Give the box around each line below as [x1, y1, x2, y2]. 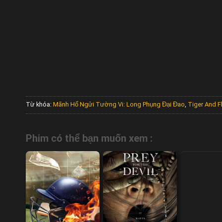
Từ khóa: [26, 100, 53, 108]
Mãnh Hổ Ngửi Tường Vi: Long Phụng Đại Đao [53, 100, 185, 108]
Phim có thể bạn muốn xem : [26, 132, 153, 145]
